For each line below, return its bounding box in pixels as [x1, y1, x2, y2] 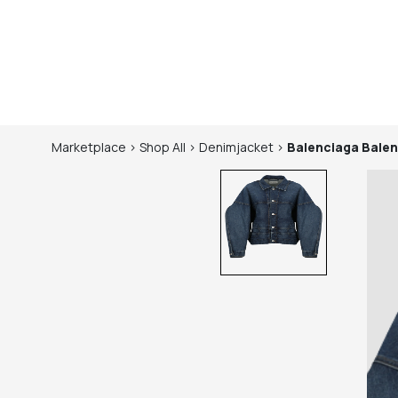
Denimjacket [199, 139, 274, 155]
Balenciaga [287, 139, 359, 155]
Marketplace [52, 139, 126, 155]
